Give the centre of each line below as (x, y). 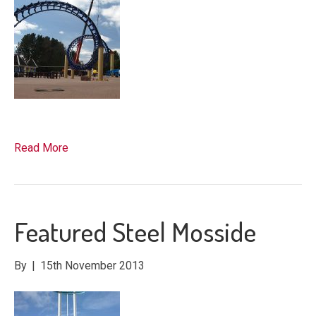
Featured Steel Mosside (135, 232)
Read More (41, 148)
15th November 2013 (92, 266)
